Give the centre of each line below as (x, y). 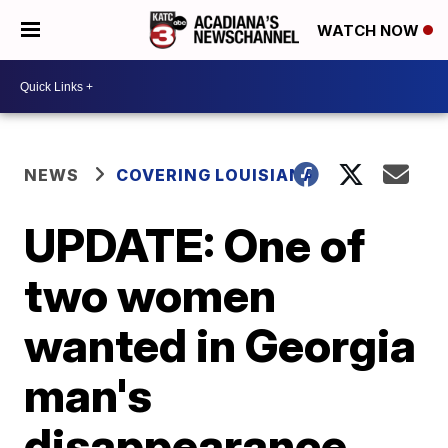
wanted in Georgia (220, 345)
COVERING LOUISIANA (216, 175)
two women (150, 295)
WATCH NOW (370, 31)
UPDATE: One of (195, 245)
